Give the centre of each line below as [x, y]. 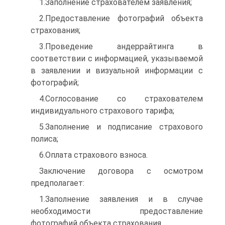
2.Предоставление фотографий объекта [121, 18]
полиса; [44, 139]
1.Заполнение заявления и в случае [121, 199]
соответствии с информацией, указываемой [117, 59]
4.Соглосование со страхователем [121, 99]
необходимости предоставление [117, 211]
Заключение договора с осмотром [121, 171]
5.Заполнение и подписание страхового [121, 127]
